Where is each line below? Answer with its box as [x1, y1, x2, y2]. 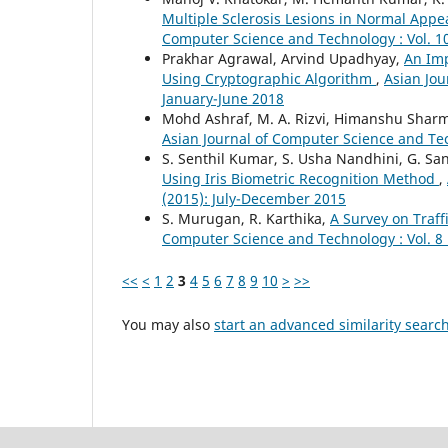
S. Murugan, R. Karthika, [162, 209, 330, 229]
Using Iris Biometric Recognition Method [162, 169, 439, 189]
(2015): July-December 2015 [162, 189, 346, 209]
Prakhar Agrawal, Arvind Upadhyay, [162, 49, 404, 69]
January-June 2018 [162, 89, 284, 109]
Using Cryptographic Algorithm [162, 69, 376, 89]
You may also [122, 315, 214, 335]
